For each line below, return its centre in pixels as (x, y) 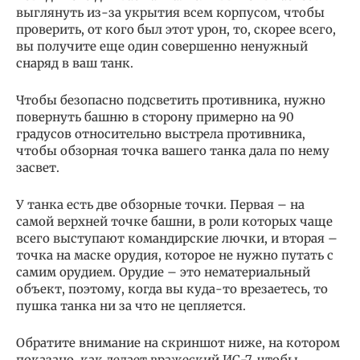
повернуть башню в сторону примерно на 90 (155, 117)
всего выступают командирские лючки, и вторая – (177, 239)
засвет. (38, 168)
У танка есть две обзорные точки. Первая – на (160, 205)
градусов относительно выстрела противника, (161, 134)
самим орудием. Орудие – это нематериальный (163, 272)
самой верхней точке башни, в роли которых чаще (174, 222)
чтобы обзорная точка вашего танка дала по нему (173, 151)
